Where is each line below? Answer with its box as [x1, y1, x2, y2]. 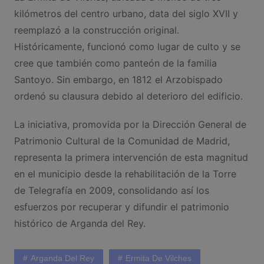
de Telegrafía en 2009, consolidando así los [14, 184, 209, 196]
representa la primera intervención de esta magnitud [14, 151, 248, 163]
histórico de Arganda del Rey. [14, 217, 146, 229]
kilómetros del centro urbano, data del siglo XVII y [14, 8, 238, 19]
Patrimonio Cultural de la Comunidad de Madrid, [14, 135, 230, 147]
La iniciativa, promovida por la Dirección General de [14, 118, 246, 130]
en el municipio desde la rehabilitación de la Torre [14, 168, 236, 180]
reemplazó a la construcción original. [14, 24, 179, 36]
